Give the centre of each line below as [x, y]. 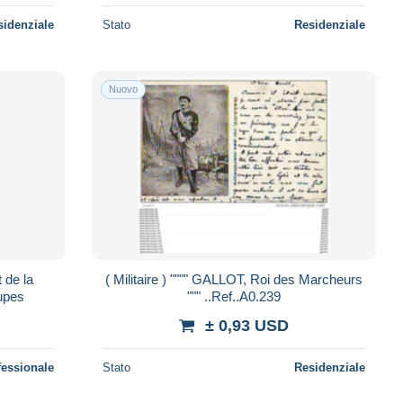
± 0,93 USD [246, 325]
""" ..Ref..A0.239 [242, 296]
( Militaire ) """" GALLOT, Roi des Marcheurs [137, 279]
